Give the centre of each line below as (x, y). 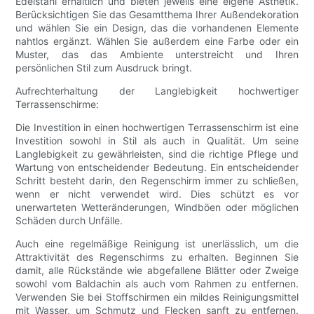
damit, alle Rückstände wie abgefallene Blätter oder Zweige (157, 271)
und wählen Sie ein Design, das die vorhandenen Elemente (157, 28)
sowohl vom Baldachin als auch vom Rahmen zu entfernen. (157, 284)
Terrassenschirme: (57, 104)
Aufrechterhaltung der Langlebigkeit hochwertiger (157, 91)
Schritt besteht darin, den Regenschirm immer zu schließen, (157, 181)
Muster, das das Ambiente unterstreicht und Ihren (157, 55)
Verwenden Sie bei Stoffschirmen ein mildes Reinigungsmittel (157, 297)
